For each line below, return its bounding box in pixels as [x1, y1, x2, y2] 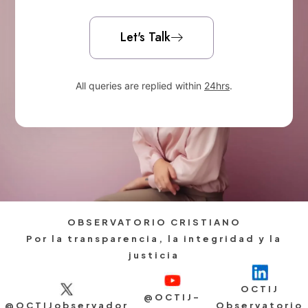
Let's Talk [120, 27, 170, 46]
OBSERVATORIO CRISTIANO [67, 216, 241, 228]
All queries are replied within [76, 79, 204, 91]
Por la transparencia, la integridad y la [26, 232, 282, 244]
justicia [129, 249, 179, 261]
